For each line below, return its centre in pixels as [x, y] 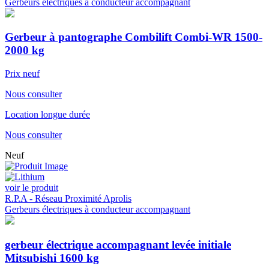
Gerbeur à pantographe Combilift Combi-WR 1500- [134, 37]
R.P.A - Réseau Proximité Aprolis [68, 198]
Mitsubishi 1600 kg [52, 258]
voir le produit [32, 187]
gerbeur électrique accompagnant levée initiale [118, 244]
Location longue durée [47, 114]
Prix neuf [22, 73]
